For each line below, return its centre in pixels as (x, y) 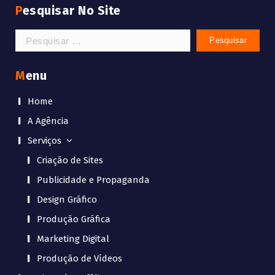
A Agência (48, 121)
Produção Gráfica (74, 219)
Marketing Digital (73, 239)
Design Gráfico (67, 200)
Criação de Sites (70, 161)
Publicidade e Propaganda (93, 180)
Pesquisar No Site (72, 11)
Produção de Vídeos (79, 259)
